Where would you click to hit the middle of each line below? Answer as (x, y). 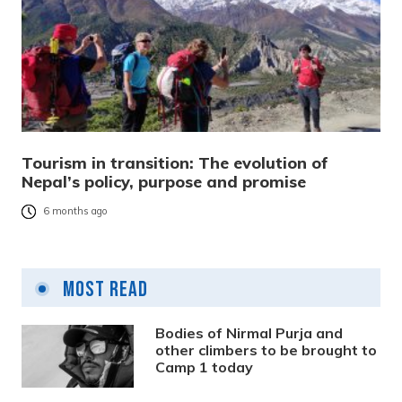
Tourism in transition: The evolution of (175, 162)
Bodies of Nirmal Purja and (249, 332)
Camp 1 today (205, 367)
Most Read (103, 289)
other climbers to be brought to (267, 350)
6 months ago (75, 211)
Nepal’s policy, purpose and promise (164, 181)
